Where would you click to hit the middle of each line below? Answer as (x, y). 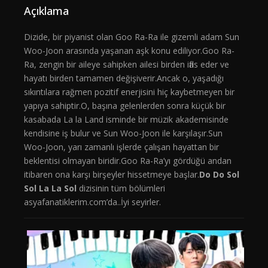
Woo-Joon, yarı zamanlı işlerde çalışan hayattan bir (121, 147)
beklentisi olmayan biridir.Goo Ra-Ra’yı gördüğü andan (128, 161)
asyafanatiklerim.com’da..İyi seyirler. (92, 202)
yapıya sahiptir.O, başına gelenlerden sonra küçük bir (125, 106)
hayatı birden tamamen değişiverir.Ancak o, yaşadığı (124, 78)
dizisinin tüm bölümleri (121, 188)
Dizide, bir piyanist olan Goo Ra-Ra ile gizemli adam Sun (132, 37)
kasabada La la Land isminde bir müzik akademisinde (126, 120)
